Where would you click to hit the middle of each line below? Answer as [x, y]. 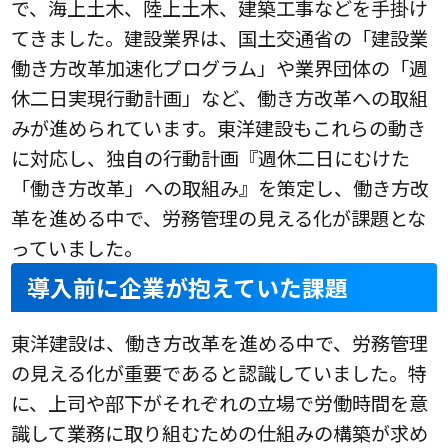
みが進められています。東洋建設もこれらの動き [219, 127]
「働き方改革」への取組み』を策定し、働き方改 [220, 187]
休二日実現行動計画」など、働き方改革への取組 [220, 97]
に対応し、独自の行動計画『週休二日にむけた [211, 157]
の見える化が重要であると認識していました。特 [219, 372]
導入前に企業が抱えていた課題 [188, 287]
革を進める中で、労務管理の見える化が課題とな [219, 217]
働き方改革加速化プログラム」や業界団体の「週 [220, 67]
